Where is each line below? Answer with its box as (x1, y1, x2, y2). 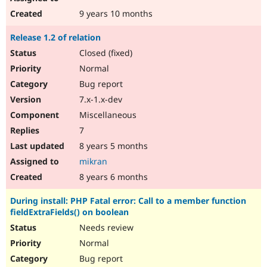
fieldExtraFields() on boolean (10, 206, 129, 218)
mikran (79, 156, 107, 167)
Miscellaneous (77, 109, 136, 121)
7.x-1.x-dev (77, 94, 122, 105)
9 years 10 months (77, 8, 153, 20)
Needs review (77, 222, 133, 234)
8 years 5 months (77, 140, 148, 152)
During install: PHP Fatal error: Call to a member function (10, 195, 246, 207)
